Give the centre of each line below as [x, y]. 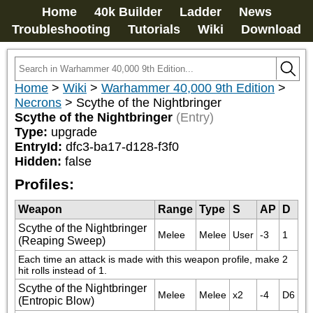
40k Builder [128, 12]
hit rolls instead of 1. [63, 270]
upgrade [74, 132]
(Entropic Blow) [56, 301]
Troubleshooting [61, 29]
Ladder [200, 12]
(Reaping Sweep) [62, 241]
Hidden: [40, 161]
